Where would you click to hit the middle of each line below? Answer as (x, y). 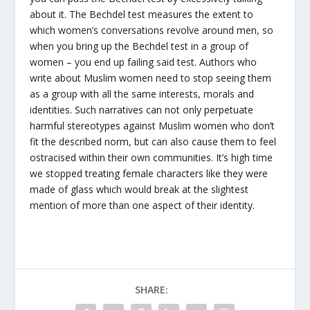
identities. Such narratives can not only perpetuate (141, 110)
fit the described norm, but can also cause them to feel (153, 142)
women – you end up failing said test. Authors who (143, 62)
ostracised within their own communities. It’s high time (151, 158)
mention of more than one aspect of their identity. (142, 206)
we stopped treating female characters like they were (148, 174)
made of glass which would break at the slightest (139, 190)
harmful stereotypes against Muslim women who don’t (152, 126)
